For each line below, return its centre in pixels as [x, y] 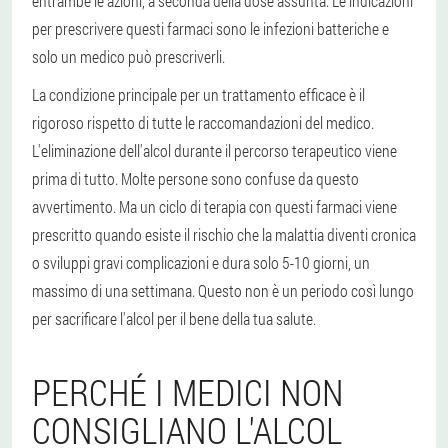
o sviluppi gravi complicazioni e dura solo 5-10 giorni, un [201, 262]
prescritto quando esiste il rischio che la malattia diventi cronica [224, 234]
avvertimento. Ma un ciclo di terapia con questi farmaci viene [214, 206]
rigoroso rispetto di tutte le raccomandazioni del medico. [203, 122]
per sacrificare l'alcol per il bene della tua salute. [174, 318]
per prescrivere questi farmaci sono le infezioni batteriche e [210, 28]
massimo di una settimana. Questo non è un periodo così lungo [223, 290]
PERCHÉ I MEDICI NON [188, 391]
